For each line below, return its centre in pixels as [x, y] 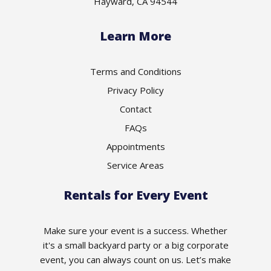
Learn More [135, 36]
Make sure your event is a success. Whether [135, 230]
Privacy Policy [135, 90]
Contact [135, 109]
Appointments [135, 146]
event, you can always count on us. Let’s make [135, 259]
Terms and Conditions [135, 71]
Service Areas [135, 165]
